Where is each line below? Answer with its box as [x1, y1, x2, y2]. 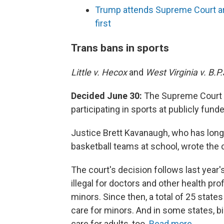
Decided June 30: [71, 90, 142, 101]
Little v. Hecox [71, 67, 129, 78]
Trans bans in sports [71, 41, 169, 54]
